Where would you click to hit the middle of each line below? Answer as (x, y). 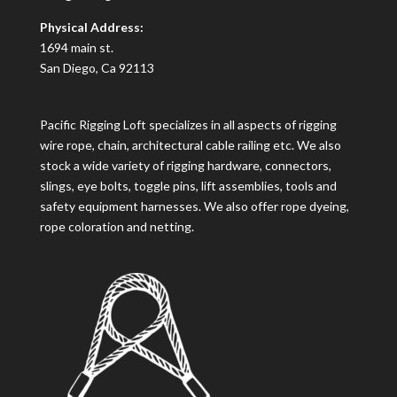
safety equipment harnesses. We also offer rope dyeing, (194, 206)
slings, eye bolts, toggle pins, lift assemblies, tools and (188, 186)
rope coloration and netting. (117, 227)
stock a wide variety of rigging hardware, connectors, (185, 166)
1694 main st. (76, 48)
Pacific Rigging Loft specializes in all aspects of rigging (188, 125)
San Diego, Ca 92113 (97, 68)
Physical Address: (91, 27)
